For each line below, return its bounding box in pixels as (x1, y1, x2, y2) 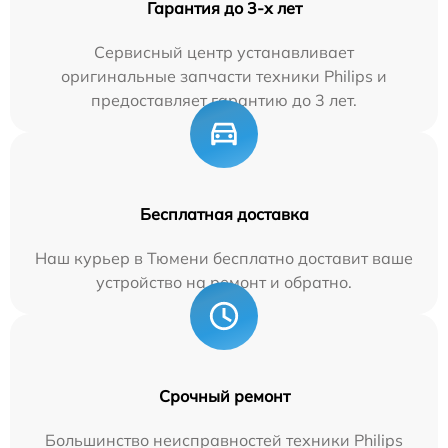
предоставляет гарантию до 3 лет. (91, 89, 357, 110)
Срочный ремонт (158, 385, 290, 406)
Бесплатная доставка (139, 203, 309, 224)
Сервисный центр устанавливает (94, 41, 354, 62)
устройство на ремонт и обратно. (96, 271, 352, 292)
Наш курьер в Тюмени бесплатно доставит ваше (35, 247, 413, 268)
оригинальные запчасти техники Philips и (61, 65, 387, 86)
